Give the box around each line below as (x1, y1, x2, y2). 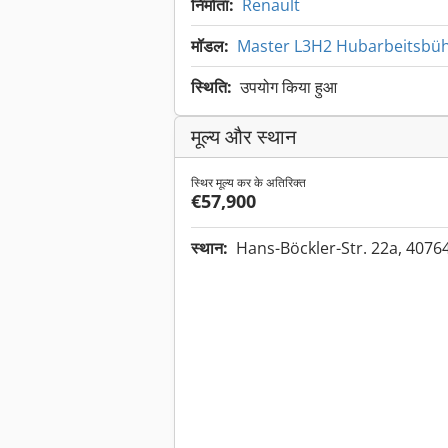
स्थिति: (191, 76, 232, 99)
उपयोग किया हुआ (240, 76, 337, 99)
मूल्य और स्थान (191, 123, 296, 151)
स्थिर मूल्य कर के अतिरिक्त (191, 174, 306, 192)
